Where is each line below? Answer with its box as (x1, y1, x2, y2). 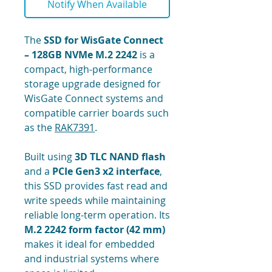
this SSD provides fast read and (24, 179, 168, 193)
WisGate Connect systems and (24, 92, 163, 106)
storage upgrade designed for (24, 77, 161, 91)
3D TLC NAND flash (75, 150, 166, 164)
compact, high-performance (24, 63, 152, 76)
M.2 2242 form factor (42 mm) (24, 223, 165, 237)
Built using (24, 150, 75, 164)
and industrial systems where (24, 252, 159, 266)
